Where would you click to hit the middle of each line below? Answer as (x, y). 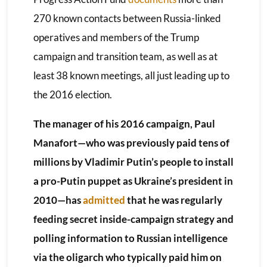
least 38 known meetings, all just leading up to (131, 75)
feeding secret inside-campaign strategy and (133, 219)
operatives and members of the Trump (116, 37)
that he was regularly (173, 200)
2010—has (58, 200)
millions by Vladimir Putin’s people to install (133, 162)
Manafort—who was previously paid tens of (131, 142)
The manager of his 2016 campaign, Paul (124, 123)
